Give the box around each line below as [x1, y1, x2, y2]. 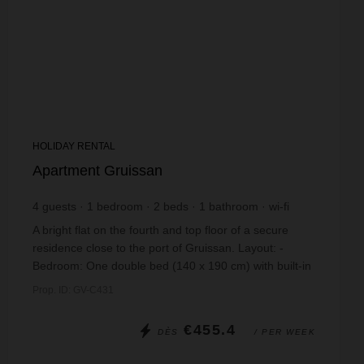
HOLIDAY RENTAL [32, 141, 115, 152]
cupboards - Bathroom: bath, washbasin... [32, 277, 248, 290]
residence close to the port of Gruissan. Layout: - [32, 241, 284, 254]
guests [42, 200, 76, 213]
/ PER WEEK [254, 327, 315, 336]
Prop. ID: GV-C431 [32, 284, 114, 296]
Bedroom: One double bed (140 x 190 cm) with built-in [32, 259, 311, 272]
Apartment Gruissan [32, 162, 162, 179]
